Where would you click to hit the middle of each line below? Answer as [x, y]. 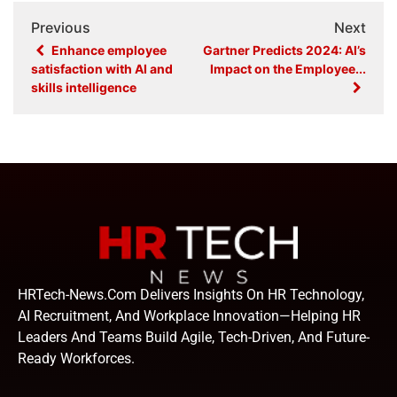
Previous [61, 28]
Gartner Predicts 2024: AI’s [284, 51]
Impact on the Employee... [288, 69]
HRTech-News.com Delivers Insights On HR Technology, [191, 295]
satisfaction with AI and [102, 69]
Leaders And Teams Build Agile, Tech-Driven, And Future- [194, 338]
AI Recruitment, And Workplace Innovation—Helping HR [189, 316]
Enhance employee [108, 51]
